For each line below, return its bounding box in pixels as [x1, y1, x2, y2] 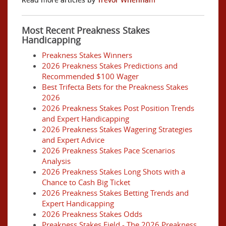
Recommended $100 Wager [42, 71, 139, 81]
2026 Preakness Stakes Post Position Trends [42, 103, 194, 113]
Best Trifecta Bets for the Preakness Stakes [42, 82, 188, 92]
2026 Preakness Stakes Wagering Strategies [42, 124, 192, 134]
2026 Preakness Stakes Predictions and [42, 61, 178, 71]
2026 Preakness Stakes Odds [42, 209, 142, 219]
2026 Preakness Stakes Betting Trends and [42, 188, 189, 198]
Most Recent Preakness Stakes [22, 24, 150, 36]
